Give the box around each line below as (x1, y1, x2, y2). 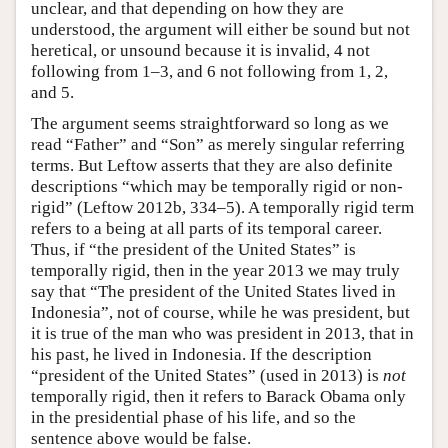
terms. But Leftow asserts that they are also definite (31, 155, 393, 175)
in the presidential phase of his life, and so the (31, 407, 356, 427)
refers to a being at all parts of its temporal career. (31, 218, 382, 238)
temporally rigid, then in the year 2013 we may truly (31, 260, 400, 280)
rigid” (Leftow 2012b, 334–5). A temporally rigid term (31, 197, 414, 217)
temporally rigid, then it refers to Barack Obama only (31, 386, 406, 406)
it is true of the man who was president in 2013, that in (31, 323, 414, 343)
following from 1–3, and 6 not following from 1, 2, (31, 61, 388, 81)
